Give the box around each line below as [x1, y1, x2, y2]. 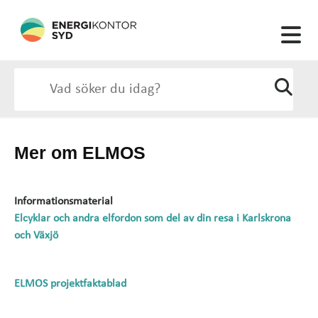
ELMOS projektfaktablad [14, 278, 126, 290]
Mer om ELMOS [14, 143, 146, 163]
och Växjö [14, 230, 58, 241]
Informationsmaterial [14, 196, 113, 207]
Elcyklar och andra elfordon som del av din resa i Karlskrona [14, 213, 291, 224]
